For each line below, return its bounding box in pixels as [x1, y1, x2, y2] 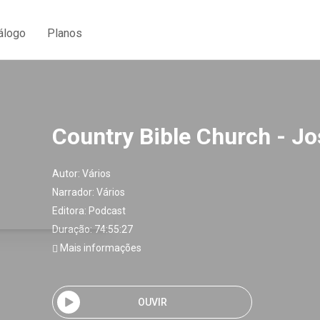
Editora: [52, 205, 89, 216]
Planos [47, 26, 82, 40]
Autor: [52, 168, 82, 179]
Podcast [89, 205, 126, 216]
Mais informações [58, 242, 141, 254]
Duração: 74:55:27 [52, 224, 133, 235]
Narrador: [52, 186, 96, 198]
